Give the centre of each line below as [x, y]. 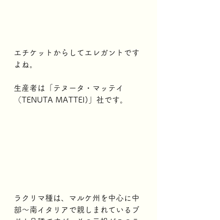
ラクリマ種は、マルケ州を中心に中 [77, 198]
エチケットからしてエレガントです [77, 53]
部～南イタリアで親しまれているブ [77, 209]
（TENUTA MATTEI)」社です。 [71, 100]
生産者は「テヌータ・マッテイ [69, 88]
